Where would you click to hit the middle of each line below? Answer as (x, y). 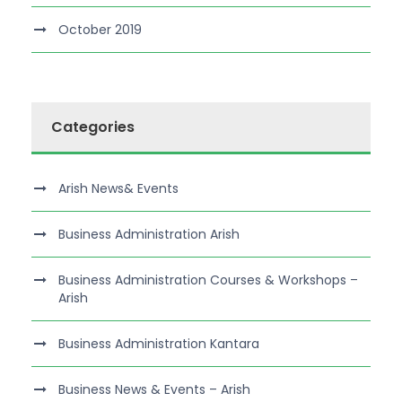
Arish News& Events (118, 189)
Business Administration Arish (149, 235)
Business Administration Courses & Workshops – (208, 280)
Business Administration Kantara (159, 344)
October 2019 (100, 30)
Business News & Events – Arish (154, 390)
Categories (93, 127)
